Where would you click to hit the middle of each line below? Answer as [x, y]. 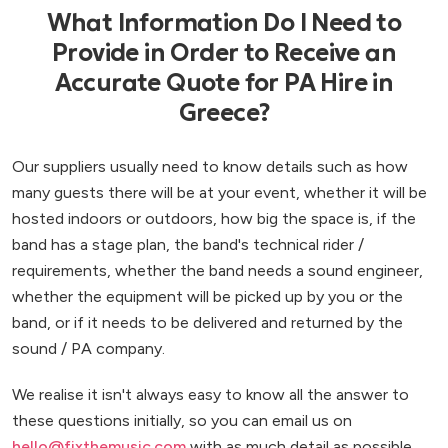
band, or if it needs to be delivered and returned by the [207, 322]
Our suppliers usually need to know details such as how [210, 166]
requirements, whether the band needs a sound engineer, [217, 270]
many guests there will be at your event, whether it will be [219, 192]
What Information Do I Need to [224, 23]
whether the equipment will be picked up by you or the [207, 296]
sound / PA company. [88, 348]
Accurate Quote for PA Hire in [224, 83]
